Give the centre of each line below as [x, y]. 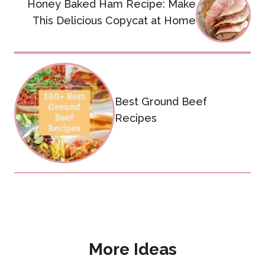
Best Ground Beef [161, 102]
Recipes [135, 118]
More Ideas [132, 249]
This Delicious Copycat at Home [114, 20]
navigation [56, 14]
